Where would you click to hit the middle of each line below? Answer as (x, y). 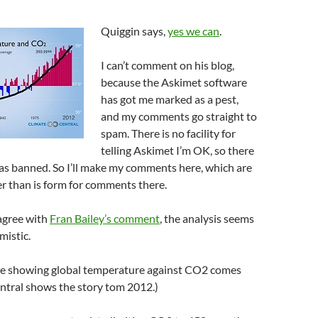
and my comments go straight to (179, 116)
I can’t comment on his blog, (168, 65)
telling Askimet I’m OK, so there (177, 150)
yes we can (193, 31)
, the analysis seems (207, 218)
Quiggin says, (134, 31)
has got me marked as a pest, (170, 99)
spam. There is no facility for (168, 133)
